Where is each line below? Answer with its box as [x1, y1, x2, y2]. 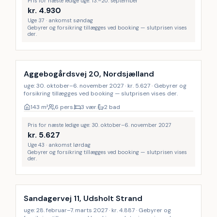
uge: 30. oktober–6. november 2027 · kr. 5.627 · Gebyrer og [24, 82, 186, 90]
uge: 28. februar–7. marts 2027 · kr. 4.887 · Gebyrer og [24, 206, 171, 214]
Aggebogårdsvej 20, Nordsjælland [24, 69, 154, 79]
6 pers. [55, 103, 74, 111]
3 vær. [81, 103, 97, 111]
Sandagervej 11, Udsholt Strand [24, 193, 142, 203]
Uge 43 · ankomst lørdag [28, 141, 91, 148]
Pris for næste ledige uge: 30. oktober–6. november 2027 [28, 122, 171, 128]
